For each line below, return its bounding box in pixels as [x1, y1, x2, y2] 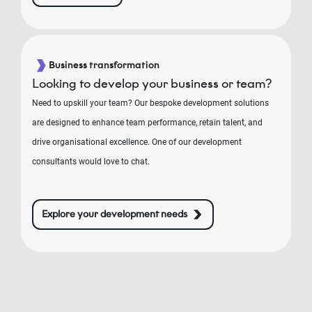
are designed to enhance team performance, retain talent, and [32, 118, 263, 127]
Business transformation [49, 59, 159, 71]
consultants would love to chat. [32, 157, 150, 166]
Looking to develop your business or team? [32, 76, 272, 91]
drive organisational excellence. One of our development [32, 137, 242, 147]
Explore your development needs [42, 208, 187, 220]
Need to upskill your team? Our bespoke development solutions [32, 98, 269, 108]
